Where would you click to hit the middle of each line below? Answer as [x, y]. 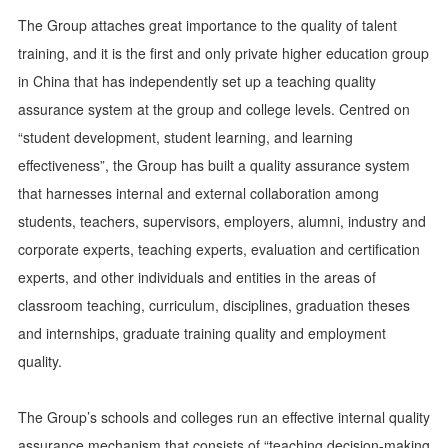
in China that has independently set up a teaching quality [197, 81]
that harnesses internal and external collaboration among [198, 193]
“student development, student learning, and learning [185, 137]
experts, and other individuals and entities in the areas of [197, 277]
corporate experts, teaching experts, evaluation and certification [219, 249]
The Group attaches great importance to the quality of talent [207, 25]
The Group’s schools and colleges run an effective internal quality [224, 417]
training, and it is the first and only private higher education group [223, 53]
